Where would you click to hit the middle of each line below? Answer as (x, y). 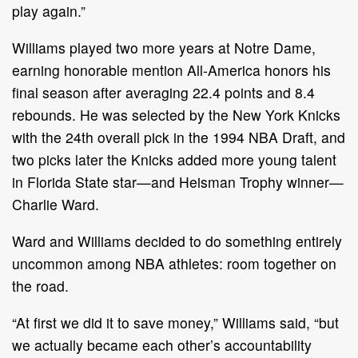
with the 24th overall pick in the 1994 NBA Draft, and (179, 137)
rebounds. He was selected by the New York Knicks (176, 114)
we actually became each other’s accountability (162, 344)
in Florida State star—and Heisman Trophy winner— (178, 181)
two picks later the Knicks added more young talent (174, 159)
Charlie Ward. (56, 204)
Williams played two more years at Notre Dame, (164, 47)
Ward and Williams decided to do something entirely (177, 241)
